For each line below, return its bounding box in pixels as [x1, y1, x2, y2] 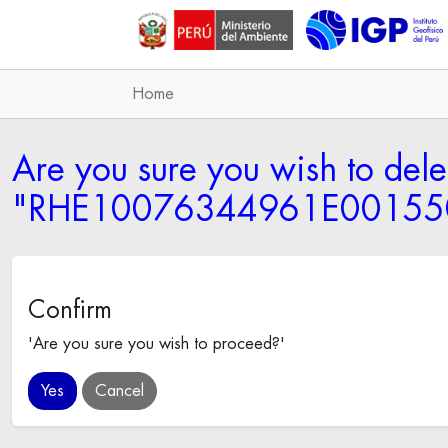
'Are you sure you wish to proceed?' [28, 336, 285, 352]
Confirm [28, 298, 112, 322]
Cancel [95, 383, 144, 399]
